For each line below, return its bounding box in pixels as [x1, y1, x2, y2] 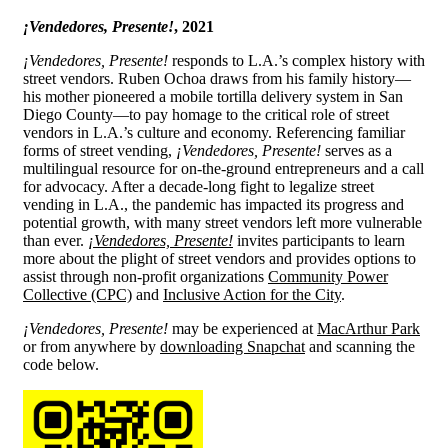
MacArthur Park [317, 319, 420, 337]
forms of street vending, [23, 141, 176, 159]
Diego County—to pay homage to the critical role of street [23, 105, 389, 123]
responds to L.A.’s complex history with [168, 51, 425, 69]
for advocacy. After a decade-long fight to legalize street [23, 177, 374, 195]
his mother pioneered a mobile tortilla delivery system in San [23, 87, 403, 105]
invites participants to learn [233, 231, 405, 249]
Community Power [268, 267, 388, 285]
